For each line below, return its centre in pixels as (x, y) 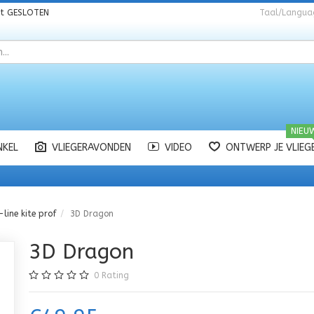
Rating (115, 275)
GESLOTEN (28, 13)
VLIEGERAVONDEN (91, 148)
